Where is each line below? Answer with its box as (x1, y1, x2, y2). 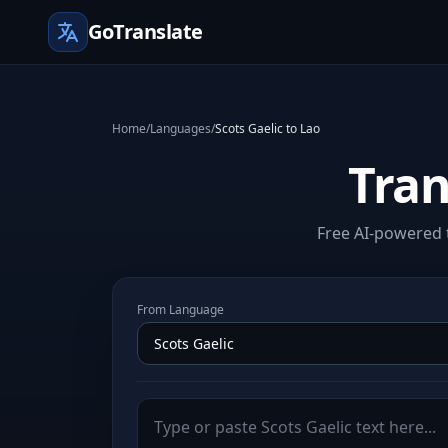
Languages (150, 120, 211, 137)
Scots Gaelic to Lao (215, 120, 320, 137)
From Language (137, 301, 224, 318)
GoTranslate (88, 18, 203, 45)
